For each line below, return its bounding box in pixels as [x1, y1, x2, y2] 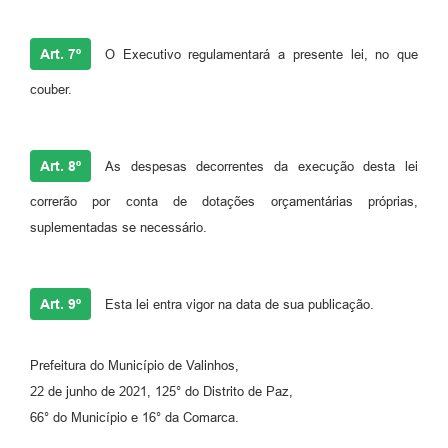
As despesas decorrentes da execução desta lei [105, 159, 418, 175]
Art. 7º [40, 46, 81, 63]
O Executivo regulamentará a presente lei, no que [105, 47, 418, 63]
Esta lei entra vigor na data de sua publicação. [105, 297, 374, 313]
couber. [30, 82, 72, 98]
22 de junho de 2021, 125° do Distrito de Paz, [30, 384, 293, 400]
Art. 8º [40, 158, 81, 175]
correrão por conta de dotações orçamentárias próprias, [30, 194, 418, 210]
